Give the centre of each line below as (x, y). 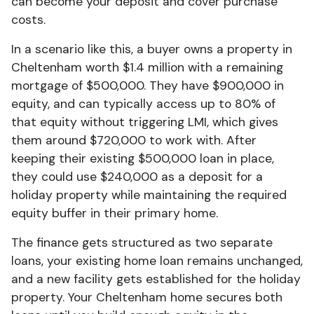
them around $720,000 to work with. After (134, 140)
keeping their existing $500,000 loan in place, (143, 158)
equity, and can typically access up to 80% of (143, 104)
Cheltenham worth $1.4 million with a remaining (147, 67)
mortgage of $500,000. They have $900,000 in (148, 86)
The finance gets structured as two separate (142, 243)
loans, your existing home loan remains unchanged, (157, 261)
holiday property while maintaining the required (149, 195)
